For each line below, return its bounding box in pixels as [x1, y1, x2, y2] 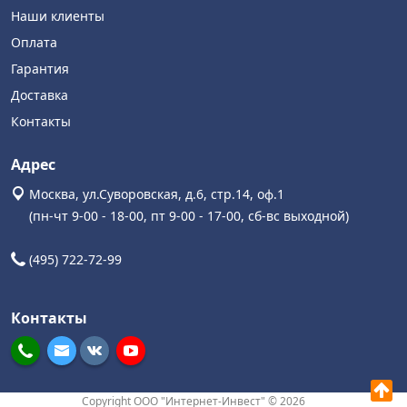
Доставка [11, 85, 68, 104]
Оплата [11, 33, 57, 51]
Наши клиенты [11, 6, 104, 25]
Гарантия [11, 59, 69, 77]
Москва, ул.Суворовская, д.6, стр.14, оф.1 [25, 184, 284, 203]
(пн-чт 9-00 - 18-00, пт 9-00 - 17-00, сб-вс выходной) [11, 206, 349, 224]
